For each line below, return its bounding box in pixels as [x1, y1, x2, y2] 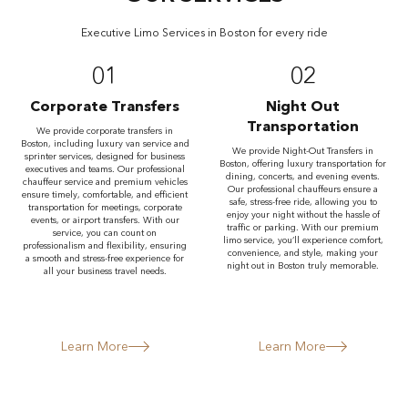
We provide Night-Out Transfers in [232, 145, 374, 157]
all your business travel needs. [43, 265, 167, 277]
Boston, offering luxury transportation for [219, 158, 387, 169]
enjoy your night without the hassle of [226, 209, 380, 220]
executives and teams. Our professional [25, 163, 185, 175]
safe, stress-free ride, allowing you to [229, 196, 377, 208]
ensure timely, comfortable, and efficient [22, 189, 189, 200]
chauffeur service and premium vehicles [22, 176, 188, 188]
